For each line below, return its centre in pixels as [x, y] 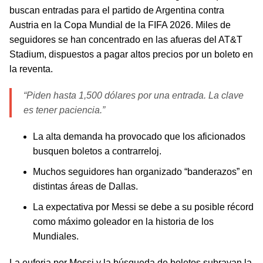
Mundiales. [56, 237]
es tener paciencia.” [64, 110]
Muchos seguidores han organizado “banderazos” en [143, 172]
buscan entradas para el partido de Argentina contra [117, 11]
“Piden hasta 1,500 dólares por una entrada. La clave [134, 96]
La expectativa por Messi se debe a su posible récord [143, 207]
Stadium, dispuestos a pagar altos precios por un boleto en [131, 55]
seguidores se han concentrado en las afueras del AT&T [126, 40]
